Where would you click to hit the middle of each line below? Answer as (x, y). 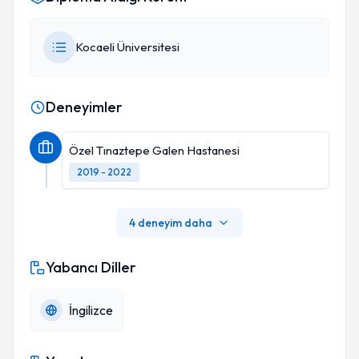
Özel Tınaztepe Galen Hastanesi (154, 150)
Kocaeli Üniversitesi (127, 47)
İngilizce (91, 310)
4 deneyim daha (171, 223)
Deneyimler (84, 107)
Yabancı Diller (91, 267)
